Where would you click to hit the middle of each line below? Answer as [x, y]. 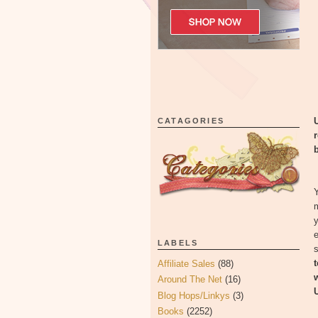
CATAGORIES [191, 121]
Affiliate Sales [186, 264]
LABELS [178, 243]
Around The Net [190, 280]
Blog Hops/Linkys [194, 295]
